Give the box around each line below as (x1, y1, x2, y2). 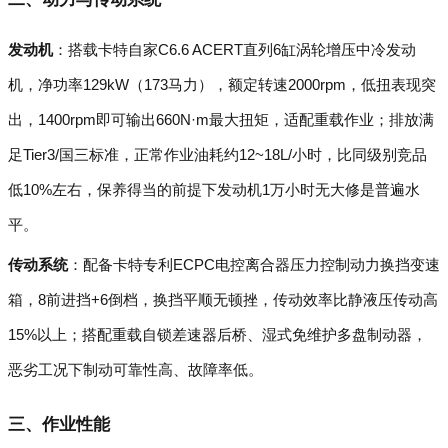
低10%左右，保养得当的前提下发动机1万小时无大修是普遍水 (8, 181, 420, 198)
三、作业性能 (8, 415, 110, 434)
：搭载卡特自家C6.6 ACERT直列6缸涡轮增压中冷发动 (53, 41, 416, 58)
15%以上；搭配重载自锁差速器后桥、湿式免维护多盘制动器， (8, 326, 427, 343)
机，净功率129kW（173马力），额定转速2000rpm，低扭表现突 (8, 76, 436, 93)
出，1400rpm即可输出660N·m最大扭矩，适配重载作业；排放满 (8, 111, 434, 128)
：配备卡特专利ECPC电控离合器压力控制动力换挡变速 (68, 256, 440, 273)
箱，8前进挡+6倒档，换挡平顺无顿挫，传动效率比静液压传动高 (8, 291, 438, 308)
